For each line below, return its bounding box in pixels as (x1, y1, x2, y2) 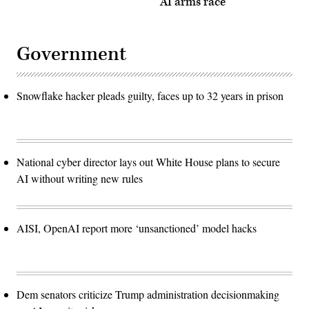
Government (17, 41, 126, 68)
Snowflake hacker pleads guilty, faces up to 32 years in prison (17, 88, 283, 103)
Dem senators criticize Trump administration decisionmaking (17, 287, 279, 302)
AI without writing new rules (17, 171, 143, 186)
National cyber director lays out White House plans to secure (17, 154, 280, 170)
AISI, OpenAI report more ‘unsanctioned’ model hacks (17, 221, 257, 236)
